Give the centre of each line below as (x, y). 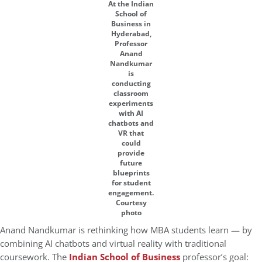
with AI (131, 113)
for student (131, 183)
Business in (131, 24)
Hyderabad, (131, 34)
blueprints (131, 173)
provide (131, 153)
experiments (131, 103)
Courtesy (131, 203)
